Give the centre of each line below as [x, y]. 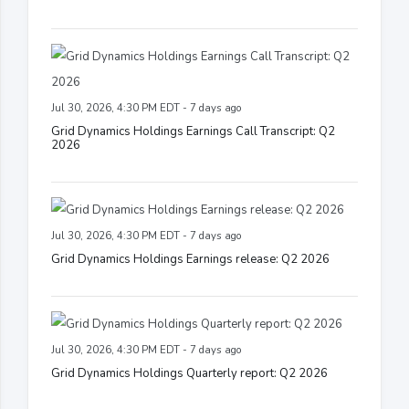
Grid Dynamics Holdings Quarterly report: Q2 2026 [189, 374]
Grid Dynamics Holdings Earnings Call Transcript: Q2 [193, 132]
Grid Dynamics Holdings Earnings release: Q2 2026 [190, 260]
